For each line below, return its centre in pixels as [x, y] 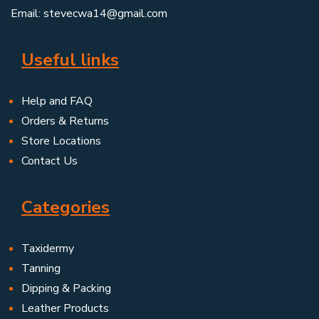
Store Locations [61, 141]
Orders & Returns [65, 121]
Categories [66, 208]
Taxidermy [48, 249]
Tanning [41, 269]
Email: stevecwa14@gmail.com [89, 14]
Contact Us [49, 161]
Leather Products [65, 309]
